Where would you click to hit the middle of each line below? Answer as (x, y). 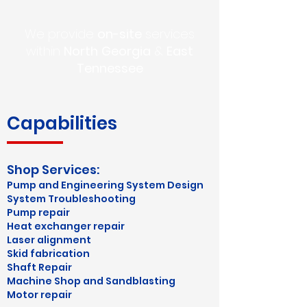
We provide (61, 34)
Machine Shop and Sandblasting (91, 281)
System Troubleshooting (71, 199)
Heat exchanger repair (66, 226)
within (45, 51)
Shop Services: (53, 170)
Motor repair (39, 295)
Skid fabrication (48, 254)
